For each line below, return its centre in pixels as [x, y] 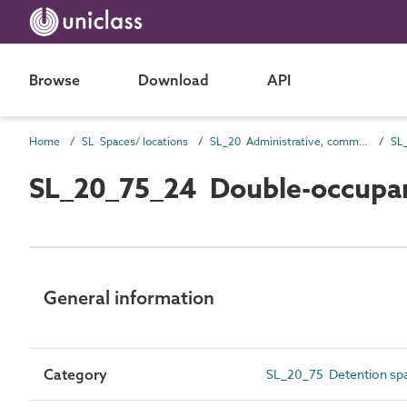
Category [75, 374]
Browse [55, 80]
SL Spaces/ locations [135, 141]
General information [129, 298]
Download [174, 80]
